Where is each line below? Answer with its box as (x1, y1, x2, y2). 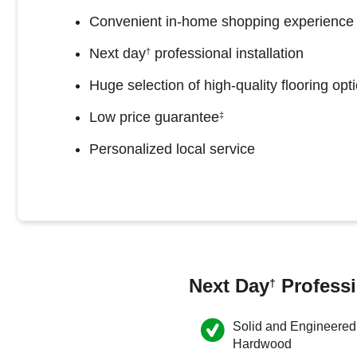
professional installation (151, 45, 304, 61)
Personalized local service (89, 141, 255, 157)
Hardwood (233, 337, 292, 351)
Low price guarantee (89, 109, 219, 125)
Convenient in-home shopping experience (89, 14, 354, 29)
